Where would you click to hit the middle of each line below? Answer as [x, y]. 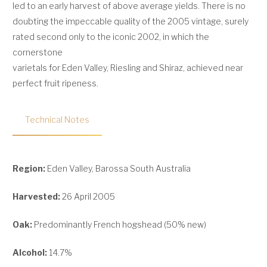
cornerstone [38, 52]
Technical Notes [57, 119]
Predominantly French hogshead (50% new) [119, 224]
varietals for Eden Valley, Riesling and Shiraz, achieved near [128, 67]
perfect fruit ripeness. [55, 83]
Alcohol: [31, 252]
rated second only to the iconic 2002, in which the [111, 36]
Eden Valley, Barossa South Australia [118, 168]
